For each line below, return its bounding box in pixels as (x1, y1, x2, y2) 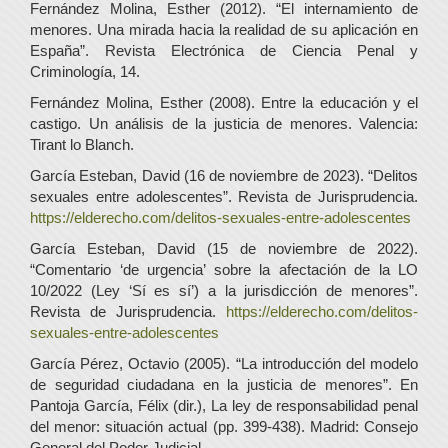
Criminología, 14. (30, 62, 140, 80)
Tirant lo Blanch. (30, 135, 134, 153)
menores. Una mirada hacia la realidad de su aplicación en (30, 20, 418, 38)
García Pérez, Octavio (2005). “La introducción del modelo (30, 354, 418, 372)
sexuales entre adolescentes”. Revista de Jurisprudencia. (30, 187, 418, 205)
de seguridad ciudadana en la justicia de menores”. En (30, 375, 418, 393)
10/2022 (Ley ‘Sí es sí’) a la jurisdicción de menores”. (30, 281, 418, 299)
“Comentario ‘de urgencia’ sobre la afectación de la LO (30, 260, 418, 278)
